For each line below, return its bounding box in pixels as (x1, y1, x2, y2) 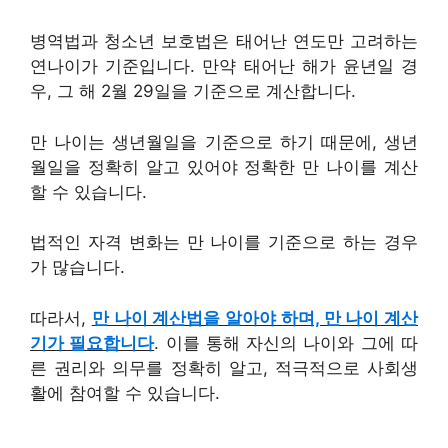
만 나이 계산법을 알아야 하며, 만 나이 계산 (91, 307, 418, 328)
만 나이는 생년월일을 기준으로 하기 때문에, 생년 (30, 131, 418, 152)
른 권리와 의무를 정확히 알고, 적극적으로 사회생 (30, 357, 418, 378)
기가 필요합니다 (30, 332, 155, 353)
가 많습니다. (30, 257, 125, 278)
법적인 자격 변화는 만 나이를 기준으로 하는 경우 (30, 232, 418, 253)
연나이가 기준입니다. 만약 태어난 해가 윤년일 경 (30, 56, 418, 77)
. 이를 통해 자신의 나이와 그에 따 (154, 332, 419, 353)
